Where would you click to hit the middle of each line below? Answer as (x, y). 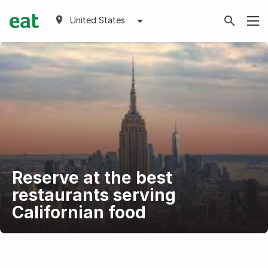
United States (98, 20)
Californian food (79, 212)
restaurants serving (94, 195)
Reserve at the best (92, 178)
